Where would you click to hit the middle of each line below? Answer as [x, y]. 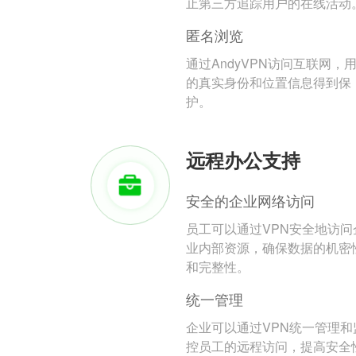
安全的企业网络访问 [250, 201]
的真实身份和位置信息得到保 [269, 83]
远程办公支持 [243, 160]
